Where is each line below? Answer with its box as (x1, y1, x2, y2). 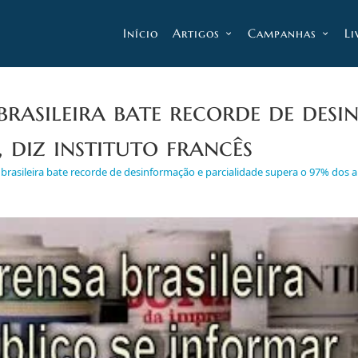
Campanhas (248, 26, 316, 41)
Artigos (173, 26, 220, 41)
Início (123, 26, 158, 41)
